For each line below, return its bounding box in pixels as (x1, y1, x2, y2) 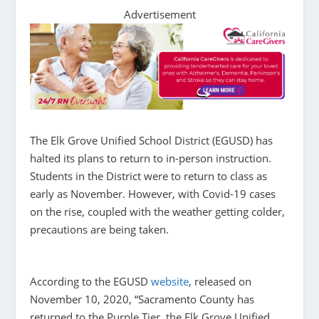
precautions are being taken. (30, 222, 172, 237)
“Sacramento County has (135, 292, 255, 307)
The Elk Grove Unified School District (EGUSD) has (30, 133, 273, 148)
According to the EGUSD (30, 274, 152, 289)
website (151, 274, 189, 289)
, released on (189, 274, 252, 289)
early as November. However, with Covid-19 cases (30, 187, 276, 202)
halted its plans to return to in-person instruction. (30, 151, 272, 166)
